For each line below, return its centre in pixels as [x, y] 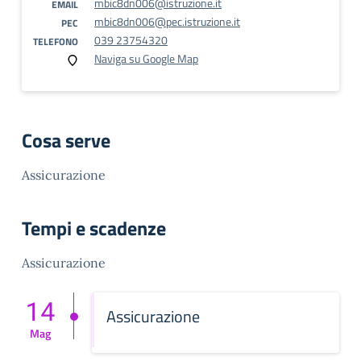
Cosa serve [66, 140]
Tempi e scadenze [94, 228]
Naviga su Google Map [146, 58]
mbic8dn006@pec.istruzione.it [167, 21]
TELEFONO [56, 41]
